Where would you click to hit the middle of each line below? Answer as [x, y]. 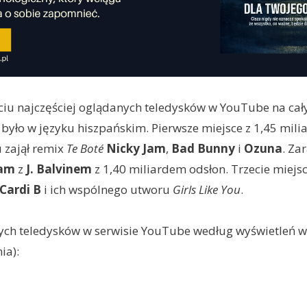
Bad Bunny [203, 149]
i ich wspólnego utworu [107, 190]
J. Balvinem [59, 169]
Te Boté [85, 149]
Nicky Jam [136, 149]
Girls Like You [206, 190]
